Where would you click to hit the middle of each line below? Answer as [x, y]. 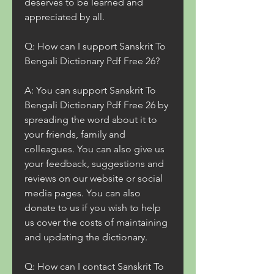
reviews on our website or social [94, 178]
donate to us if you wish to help [93, 208]
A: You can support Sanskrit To [90, 90]
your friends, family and [75, 134]
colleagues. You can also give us [94, 149]
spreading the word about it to [91, 120]
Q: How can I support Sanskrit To [95, 46]
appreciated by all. [65, 17]
